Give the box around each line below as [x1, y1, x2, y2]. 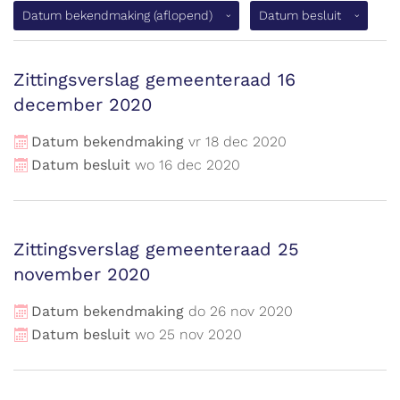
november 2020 [13, 263, 150, 285]
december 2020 [13, 94, 152, 115]
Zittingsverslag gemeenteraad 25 [13, 238, 299, 260]
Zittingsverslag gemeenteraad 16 [13, 69, 296, 90]
